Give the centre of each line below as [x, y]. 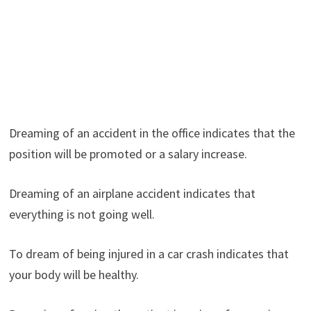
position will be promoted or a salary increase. [128, 153]
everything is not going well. [82, 214]
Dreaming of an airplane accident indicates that [132, 193]
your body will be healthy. [74, 274]
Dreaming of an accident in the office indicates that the [152, 133]
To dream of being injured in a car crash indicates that [149, 253]
